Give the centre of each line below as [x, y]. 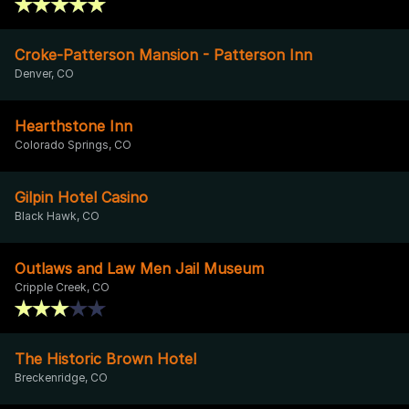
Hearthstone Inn [73, 126]
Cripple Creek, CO [62, 287]
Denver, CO [44, 73]
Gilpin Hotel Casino [81, 197]
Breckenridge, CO [61, 377]
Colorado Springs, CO [73, 144]
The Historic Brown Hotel [105, 358]
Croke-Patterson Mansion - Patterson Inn [163, 54]
